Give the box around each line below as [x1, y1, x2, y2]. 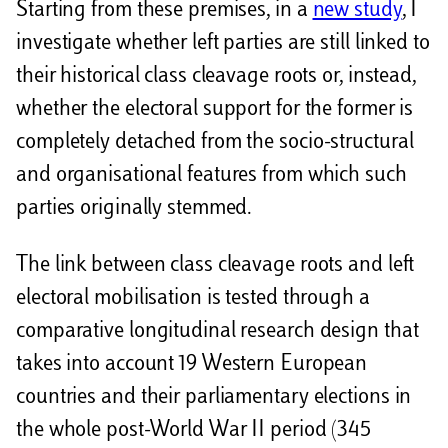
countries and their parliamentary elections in [16, 387, 412, 410]
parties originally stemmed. [16, 198, 253, 221]
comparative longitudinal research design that [16, 321, 419, 344]
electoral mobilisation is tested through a [16, 288, 370, 311]
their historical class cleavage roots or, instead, [16, 66, 416, 89]
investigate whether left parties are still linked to [16, 33, 430, 56]
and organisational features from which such [16, 165, 407, 188]
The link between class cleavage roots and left [16, 255, 415, 278]
